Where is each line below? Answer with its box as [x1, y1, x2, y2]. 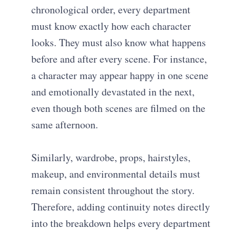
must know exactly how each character [31, 18, 191, 33]
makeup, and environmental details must [31, 166, 201, 181]
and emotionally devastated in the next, [31, 84, 195, 99]
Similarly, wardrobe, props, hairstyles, [31, 150, 191, 164]
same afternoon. [31, 117, 99, 131]
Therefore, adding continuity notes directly [31, 199, 210, 214]
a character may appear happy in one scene [31, 68, 209, 82]
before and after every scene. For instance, [31, 51, 207, 66]
